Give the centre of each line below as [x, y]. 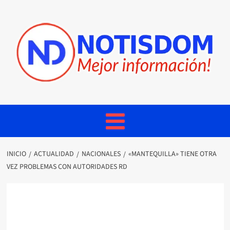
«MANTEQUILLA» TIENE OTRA [172, 154]
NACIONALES [101, 154]
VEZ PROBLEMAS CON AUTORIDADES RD [67, 167]
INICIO [16, 154]
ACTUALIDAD [54, 154]
